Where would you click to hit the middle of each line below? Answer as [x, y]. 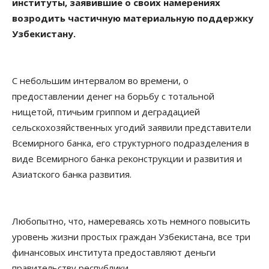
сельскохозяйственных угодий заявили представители [131, 128]
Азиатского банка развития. [72, 174]
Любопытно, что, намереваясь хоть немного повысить [131, 221]
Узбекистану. [44, 34]
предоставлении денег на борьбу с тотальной [113, 96]
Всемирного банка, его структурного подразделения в [131, 143]
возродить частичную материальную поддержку [133, 18]
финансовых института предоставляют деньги [114, 252]
